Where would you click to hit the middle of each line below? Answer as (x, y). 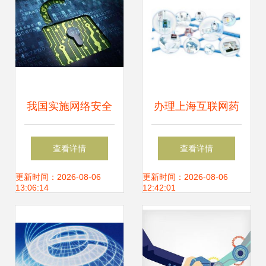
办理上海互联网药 (197, 106)
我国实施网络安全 (69, 106)
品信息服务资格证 (197, 142)
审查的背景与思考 (69, 142)
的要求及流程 (197, 178)
